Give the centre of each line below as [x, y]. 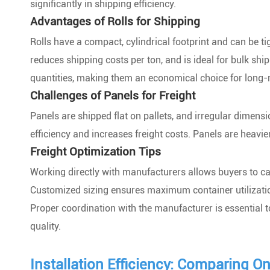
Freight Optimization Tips [96, 152]
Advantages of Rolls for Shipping [115, 21]
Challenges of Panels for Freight [113, 96]
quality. [46, 226]
